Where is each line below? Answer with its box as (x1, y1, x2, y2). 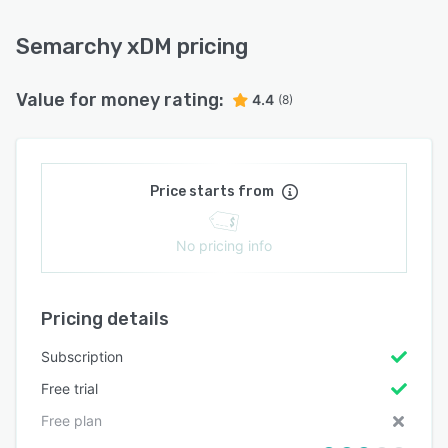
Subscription (41, 348, 123, 365)
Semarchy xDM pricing (16, 33, 248, 60)
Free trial (41, 380, 98, 397)
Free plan (41, 412, 102, 429)
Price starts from (150, 183, 274, 200)
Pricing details (41, 308, 169, 330)
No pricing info (176, 237, 272, 254)
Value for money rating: (16, 89, 224, 111)
